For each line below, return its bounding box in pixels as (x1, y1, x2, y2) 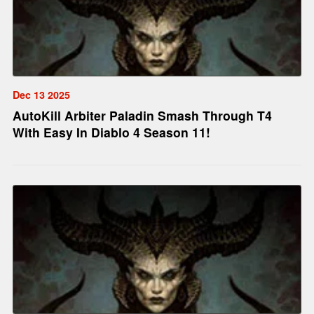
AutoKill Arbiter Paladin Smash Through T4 (12, 106, 272, 124)
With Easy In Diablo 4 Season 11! (12, 123, 210, 141)
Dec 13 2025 (12, 87, 70, 102)
